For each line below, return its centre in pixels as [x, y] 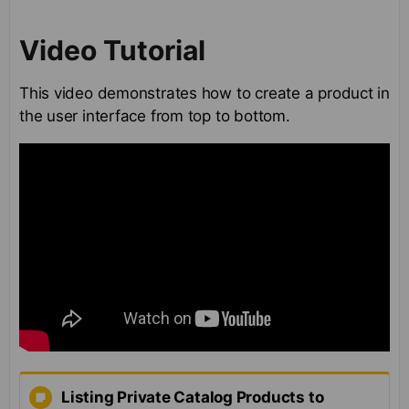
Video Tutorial [112, 51]
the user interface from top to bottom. [155, 116]
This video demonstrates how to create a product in [204, 94]
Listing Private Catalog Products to [193, 397]
